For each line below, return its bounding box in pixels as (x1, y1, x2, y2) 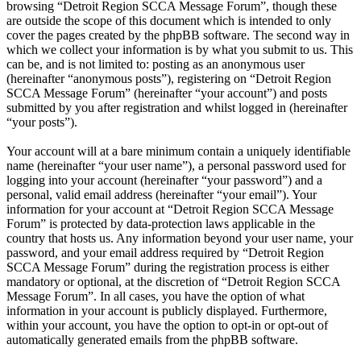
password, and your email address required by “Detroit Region (6, 246, 324, 260)
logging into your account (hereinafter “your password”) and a (6, 173, 322, 188)
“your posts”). (6, 115, 77, 130)
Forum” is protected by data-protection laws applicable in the (6, 217, 315, 231)
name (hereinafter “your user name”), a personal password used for (6, 159, 346, 173)
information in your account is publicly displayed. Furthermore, (6, 304, 327, 318)
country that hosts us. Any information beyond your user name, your (6, 231, 353, 246)
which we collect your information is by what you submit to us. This (6, 43, 353, 57)
